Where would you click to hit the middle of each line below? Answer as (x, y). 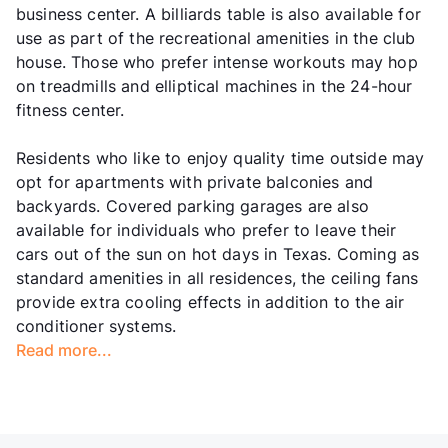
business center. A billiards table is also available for (218, 13)
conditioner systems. (96, 325)
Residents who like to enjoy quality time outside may (220, 157)
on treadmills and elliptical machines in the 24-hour (214, 85)
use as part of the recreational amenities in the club (216, 37)
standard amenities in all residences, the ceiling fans (217, 277)
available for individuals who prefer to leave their (206, 229)
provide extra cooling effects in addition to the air (210, 301)
